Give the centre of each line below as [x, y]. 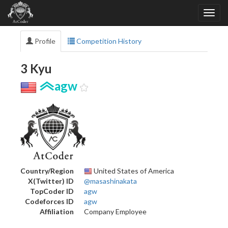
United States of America [133, 170]
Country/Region [47, 170]
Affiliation [57, 211]
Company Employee [115, 211]
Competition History [108, 41]
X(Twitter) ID [51, 181]
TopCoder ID [52, 191]
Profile [44, 41]
